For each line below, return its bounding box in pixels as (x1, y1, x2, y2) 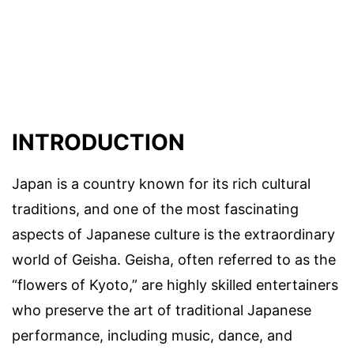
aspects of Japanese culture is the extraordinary (12, 226, 335, 243)
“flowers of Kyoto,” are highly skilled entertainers (12, 277, 338, 294)
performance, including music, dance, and (12, 327, 292, 345)
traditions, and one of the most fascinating (12, 201, 299, 218)
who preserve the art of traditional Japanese (12, 302, 311, 319)
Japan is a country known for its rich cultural (12, 175, 311, 193)
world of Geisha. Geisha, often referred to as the (12, 251, 336, 269)
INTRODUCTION (12, 129, 185, 156)
